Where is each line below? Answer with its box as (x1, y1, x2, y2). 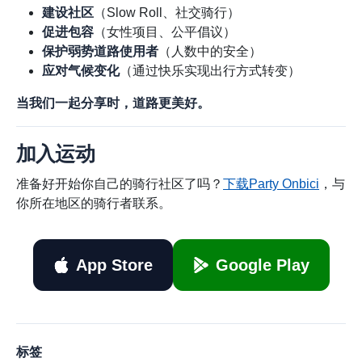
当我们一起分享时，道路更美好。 (16, 96, 210, 111)
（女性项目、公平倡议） (94, 25, 236, 40)
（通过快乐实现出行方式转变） (120, 64, 301, 78)
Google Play (215, 256, 309, 275)
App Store (75, 256, 153, 275)
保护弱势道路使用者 (42, 44, 158, 59)
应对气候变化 (42, 64, 120, 78)
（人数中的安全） (158, 44, 262, 59)
